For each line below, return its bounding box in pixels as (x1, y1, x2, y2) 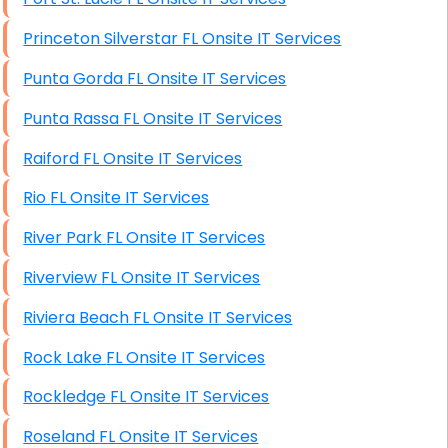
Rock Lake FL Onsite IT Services (106, 345, 266, 369)
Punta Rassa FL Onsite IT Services (123, 106, 283, 130)
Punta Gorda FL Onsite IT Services (127, 67, 287, 91)
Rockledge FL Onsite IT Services (110, 385, 270, 409)
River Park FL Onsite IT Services (106, 226, 266, 250)
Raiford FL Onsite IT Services (83, 146, 243, 170)
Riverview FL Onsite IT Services (101, 265, 261, 289)
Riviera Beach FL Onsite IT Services (133, 305, 293, 329)
